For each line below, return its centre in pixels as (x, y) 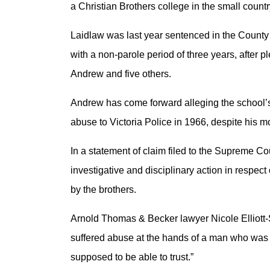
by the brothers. (103, 190)
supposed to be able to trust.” (132, 257)
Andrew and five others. (121, 74)
